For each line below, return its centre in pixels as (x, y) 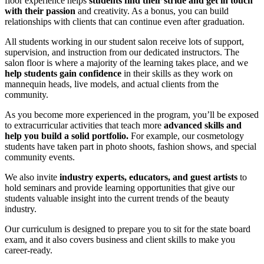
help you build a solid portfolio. (67, 136)
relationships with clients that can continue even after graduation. (125, 22)
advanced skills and (203, 126)
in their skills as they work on (177, 74)
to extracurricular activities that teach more (84, 126)
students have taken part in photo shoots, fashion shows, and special (131, 147)
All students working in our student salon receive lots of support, (124, 42)
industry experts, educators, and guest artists (148, 177)
